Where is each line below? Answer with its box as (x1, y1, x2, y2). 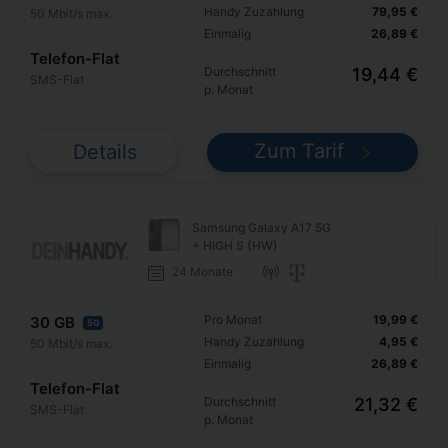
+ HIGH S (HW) (191, 237, 278, 253)
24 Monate (171, 263, 233, 279)
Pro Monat (204, 311, 263, 327)
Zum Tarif (254, 139, 351, 164)
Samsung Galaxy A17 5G (191, 219, 331, 235)
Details (73, 140, 138, 165)
